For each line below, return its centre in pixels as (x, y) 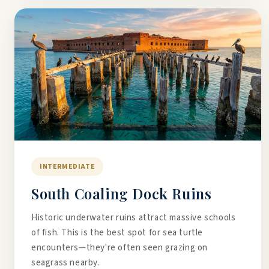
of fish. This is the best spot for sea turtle (117, 233)
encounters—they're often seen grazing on (120, 248)
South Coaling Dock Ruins (122, 193)
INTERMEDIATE (68, 167)
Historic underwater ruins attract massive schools (134, 218)
